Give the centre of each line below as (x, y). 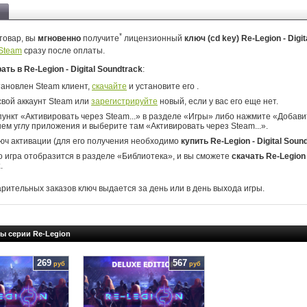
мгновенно (59, 38)
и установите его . (163, 86)
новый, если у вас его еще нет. (218, 101)
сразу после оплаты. (63, 51)
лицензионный (153, 38)
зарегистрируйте (124, 101)
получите (100, 38)
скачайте (109, 86)
